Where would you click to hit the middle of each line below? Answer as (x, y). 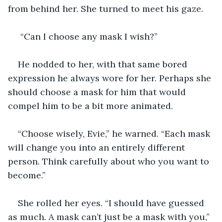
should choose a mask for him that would (98, 92)
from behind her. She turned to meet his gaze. (106, 8)
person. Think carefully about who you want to (110, 161)
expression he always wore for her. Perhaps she (111, 78)
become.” (27, 175)
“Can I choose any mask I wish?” (88, 36)
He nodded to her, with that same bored (104, 64)
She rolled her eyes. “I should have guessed (112, 203)
